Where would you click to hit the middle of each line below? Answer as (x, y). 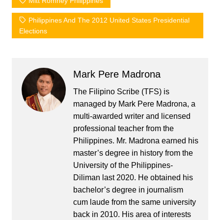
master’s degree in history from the (133, 153)
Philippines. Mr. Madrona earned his (136, 141)
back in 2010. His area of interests (132, 215)
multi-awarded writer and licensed (132, 116)
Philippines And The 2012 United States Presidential (109, 20)
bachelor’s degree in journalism (128, 190)
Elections (33, 31)
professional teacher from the (123, 129)
